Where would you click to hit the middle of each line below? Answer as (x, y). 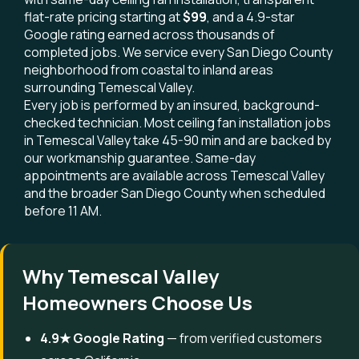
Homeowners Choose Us (137, 303)
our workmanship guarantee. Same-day (140, 158)
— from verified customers (243, 338)
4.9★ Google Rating (102, 338)
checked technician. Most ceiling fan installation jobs (177, 123)
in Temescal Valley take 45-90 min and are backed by (177, 140)
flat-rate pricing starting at (103, 17)
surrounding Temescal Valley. (109, 87)
